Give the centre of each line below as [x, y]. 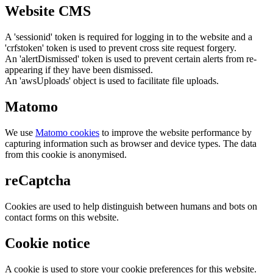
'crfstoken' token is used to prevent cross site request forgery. [121, 48]
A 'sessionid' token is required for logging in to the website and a [129, 37]
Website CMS [48, 11]
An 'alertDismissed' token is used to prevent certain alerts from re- [131, 59]
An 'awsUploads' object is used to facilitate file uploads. [112, 81]
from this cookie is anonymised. [66, 155]
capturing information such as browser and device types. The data [131, 144]
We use [20, 133]
